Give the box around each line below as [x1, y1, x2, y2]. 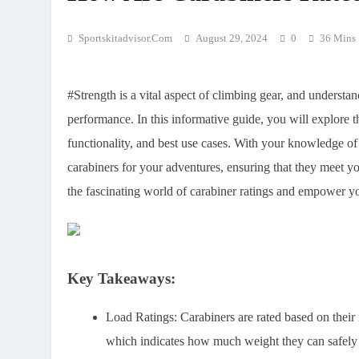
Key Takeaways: [67, 270, 175, 288]
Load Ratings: [106, 310, 177, 325]
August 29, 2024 [196, 32, 268, 45]
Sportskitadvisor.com [79, 32, 172, 45]
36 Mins [320, 32, 356, 45]
